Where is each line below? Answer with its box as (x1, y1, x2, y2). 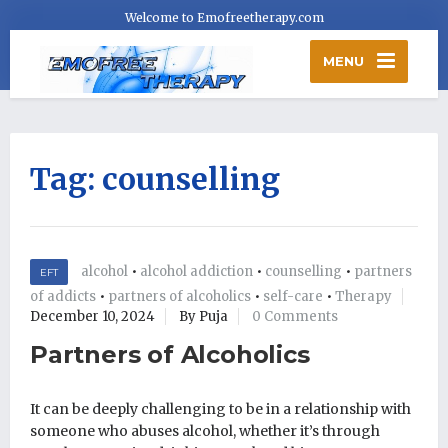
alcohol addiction (140, 263, 253, 281)
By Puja (179, 308, 228, 326)
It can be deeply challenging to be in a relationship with (30, 400, 411, 419)
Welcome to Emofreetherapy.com (124, 9, 324, 25)
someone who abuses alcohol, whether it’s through (30, 422, 380, 441)
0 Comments (252, 308, 338, 326)
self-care (263, 288, 323, 306)
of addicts (30, 288, 96, 306)
